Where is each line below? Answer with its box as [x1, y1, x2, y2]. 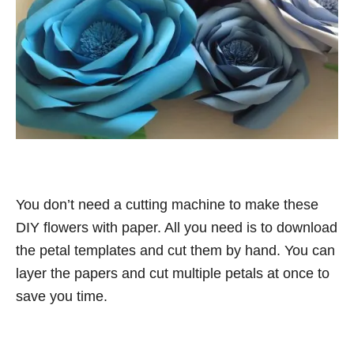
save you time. [16, 288, 107, 304]
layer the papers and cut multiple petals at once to [16, 265, 330, 281]
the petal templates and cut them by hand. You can [16, 242, 335, 258]
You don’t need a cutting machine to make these [16, 196, 318, 213]
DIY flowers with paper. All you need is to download [16, 219, 337, 235]
